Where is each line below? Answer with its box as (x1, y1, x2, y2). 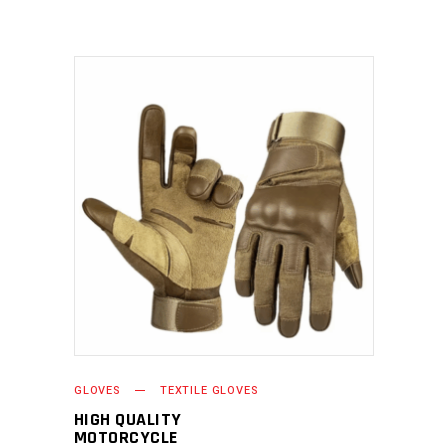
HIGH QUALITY (74, 408, 182, 431)
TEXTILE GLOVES (159, 382, 258, 399)
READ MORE (169, 196, 250, 215)
